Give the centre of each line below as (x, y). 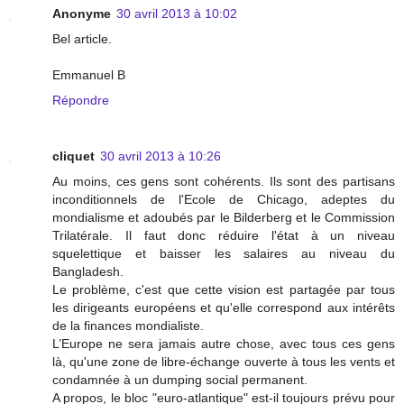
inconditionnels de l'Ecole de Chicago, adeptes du (224, 199)
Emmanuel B (89, 74)
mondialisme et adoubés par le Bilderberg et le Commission (224, 217)
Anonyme (82, 13)
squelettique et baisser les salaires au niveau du (224, 253)
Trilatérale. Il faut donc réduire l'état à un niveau (224, 235)
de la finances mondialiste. (128, 325)
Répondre (81, 100)
